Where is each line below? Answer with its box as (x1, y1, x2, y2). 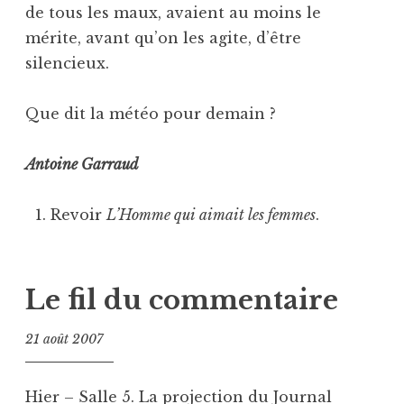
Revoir (50, 205, 106, 224)
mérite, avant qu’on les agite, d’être (25, 28, 301, 47)
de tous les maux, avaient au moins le (25, 3, 321, 22)
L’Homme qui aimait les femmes (106, 205, 316, 224)
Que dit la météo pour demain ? (25, 104, 276, 123)
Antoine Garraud (25, 154, 139, 173)
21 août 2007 (25, 331, 103, 348)
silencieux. (25, 53, 109, 72)
